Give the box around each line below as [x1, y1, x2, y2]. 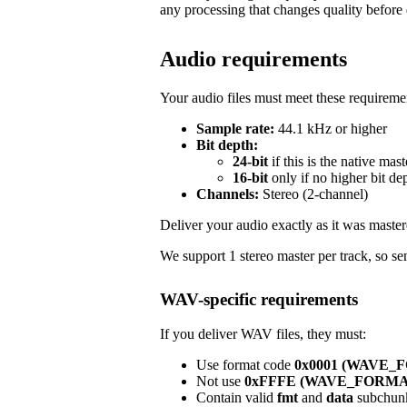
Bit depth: [196, 136, 258, 153]
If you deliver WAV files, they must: [160, 326, 366, 342]
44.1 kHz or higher [274, 120, 387, 136]
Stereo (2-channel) [259, 185, 368, 202]
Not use [196, 373, 244, 390]
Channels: [196, 185, 259, 202]
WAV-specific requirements [160, 289, 358, 309]
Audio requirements [160, 46, 347, 71]
